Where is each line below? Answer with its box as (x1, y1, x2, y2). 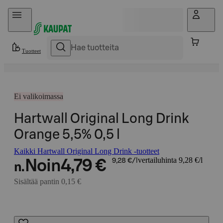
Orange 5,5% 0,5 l (14, 128, 120, 141)
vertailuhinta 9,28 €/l (137, 156, 203, 164)
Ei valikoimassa (14, 92, 63, 101)
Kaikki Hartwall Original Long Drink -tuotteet (14, 147, 159, 155)
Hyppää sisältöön (8, 8, 62, 16)
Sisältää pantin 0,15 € (14, 177, 81, 186)
